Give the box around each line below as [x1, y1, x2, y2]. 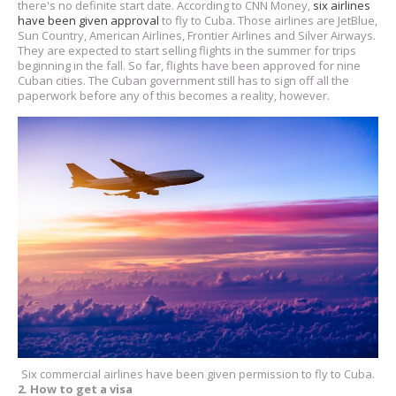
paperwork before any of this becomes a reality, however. [18, 88, 330, 104]
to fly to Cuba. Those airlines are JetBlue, [159, 12, 377, 29]
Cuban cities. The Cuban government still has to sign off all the [18, 72, 349, 89]
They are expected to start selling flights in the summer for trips [18, 42, 356, 59]
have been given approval [18, 12, 159, 29]
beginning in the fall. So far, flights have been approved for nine [18, 57, 361, 74]
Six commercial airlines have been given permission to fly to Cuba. [21, 365, 375, 382]
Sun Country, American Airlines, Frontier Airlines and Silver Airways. [18, 27, 376, 44]
